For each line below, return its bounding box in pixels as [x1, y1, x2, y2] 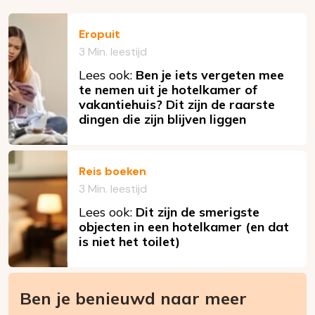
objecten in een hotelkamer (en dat [79, 219, 289, 236]
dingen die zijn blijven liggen [79, 111, 246, 128]
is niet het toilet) [79, 233, 180, 250]
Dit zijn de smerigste [136, 204, 259, 221]
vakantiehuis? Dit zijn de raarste [79, 96, 275, 113]
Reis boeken [79, 164, 146, 179]
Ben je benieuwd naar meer [20, 288, 247, 309]
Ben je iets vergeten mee [136, 67, 284, 84]
